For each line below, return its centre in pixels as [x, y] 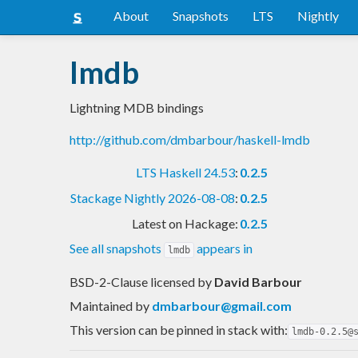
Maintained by [111, 305]
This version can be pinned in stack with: [179, 329]
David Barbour [258, 281]
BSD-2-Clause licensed [133, 281]
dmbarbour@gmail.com [222, 305]
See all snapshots [117, 248]
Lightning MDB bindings [137, 107]
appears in [223, 248]
